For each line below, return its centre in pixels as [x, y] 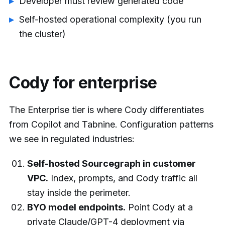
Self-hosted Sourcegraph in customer [111, 163]
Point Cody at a [159, 207]
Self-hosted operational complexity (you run [110, 19]
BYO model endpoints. [76, 207]
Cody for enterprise [83, 82]
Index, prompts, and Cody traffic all [123, 178]
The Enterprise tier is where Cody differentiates [106, 109]
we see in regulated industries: [72, 139]
